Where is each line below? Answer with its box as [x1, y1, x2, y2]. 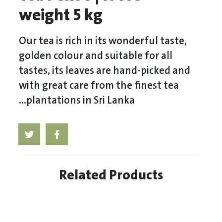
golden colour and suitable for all [19, 48, 173, 64]
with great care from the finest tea [19, 78, 179, 94]
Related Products [59, 164, 163, 187]
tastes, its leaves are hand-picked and [19, 63, 191, 79]
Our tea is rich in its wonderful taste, [19, 33, 187, 50]
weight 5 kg [19, 1, 103, 29]
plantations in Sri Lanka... [26, 93, 135, 109]
